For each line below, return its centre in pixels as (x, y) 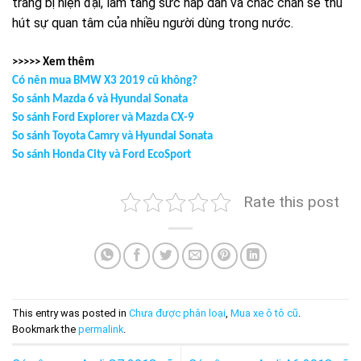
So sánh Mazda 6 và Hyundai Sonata (100, 99)
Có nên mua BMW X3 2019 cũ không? (105, 81)
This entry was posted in (71, 313)
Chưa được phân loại (177, 313)
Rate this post (291, 201)
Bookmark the (45, 329)
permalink (101, 329)
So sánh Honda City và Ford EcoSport (102, 155)
